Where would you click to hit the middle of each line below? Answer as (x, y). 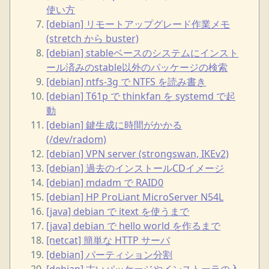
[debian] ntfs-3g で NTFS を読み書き (126, 81)
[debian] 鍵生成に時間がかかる (114, 125)
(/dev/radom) (77, 139)
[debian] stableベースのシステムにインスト (143, 53)
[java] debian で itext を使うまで (118, 211)
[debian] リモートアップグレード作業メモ (138, 24)
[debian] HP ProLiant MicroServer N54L (135, 197)
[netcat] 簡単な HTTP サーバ (108, 240)
